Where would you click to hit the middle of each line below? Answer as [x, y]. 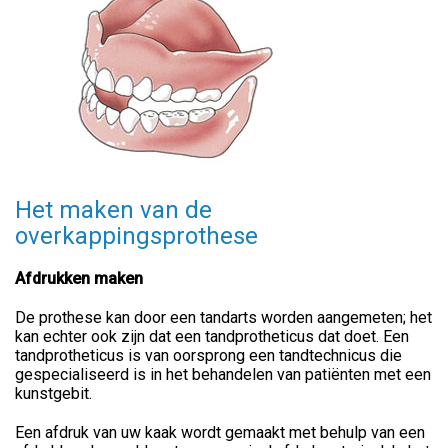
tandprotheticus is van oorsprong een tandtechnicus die [208, 355]
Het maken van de [113, 209]
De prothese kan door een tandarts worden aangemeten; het [223, 317]
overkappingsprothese [136, 235]
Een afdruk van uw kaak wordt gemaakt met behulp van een [220, 432]
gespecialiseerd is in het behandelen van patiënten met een [223, 374]
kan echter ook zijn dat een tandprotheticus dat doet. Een [212, 336]
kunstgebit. [53, 393]
